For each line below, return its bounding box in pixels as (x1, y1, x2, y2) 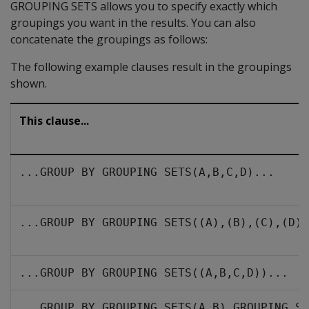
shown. (10, 76, 47, 91)
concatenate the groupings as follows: (10, 32, 208, 47)
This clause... (19, 113, 89, 128)
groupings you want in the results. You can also (10, 15, 256, 30)
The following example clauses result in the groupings (10, 59, 292, 74)
